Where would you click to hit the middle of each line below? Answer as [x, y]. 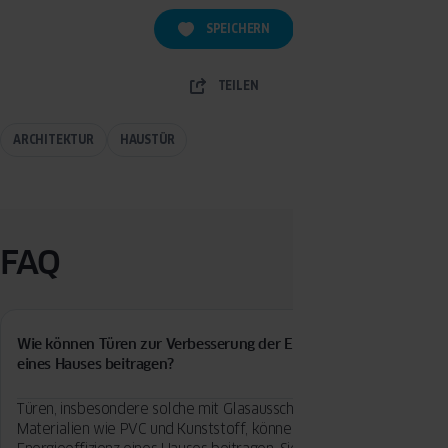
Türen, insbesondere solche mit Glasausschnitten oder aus [204, 409]
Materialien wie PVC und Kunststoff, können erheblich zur [202, 429]
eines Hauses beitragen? [95, 364]
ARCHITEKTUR [53, 140]
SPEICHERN [238, 29]
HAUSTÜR [147, 140]
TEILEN [238, 86]
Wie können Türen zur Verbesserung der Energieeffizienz [204, 344]
